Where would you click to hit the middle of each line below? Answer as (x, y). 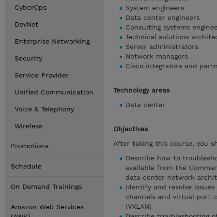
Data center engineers (163, 17)
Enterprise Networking (52, 41)
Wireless (28, 126)
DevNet (26, 24)
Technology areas (141, 90)
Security (28, 58)
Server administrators (162, 46)
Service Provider (42, 75)
